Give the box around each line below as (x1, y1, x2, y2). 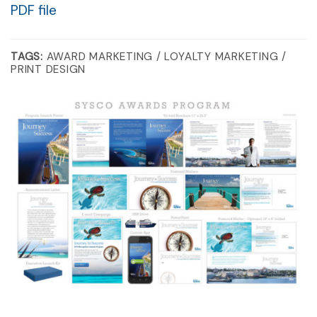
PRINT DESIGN (11, 62, 86, 76)
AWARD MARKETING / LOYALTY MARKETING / (42, 49, 287, 64)
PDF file (11, 1, 57, 19)
